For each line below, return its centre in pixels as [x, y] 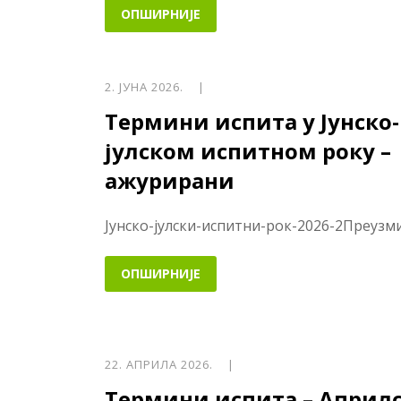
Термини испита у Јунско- [252, 121]
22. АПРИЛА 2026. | [170, 365]
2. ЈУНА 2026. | [155, 86]
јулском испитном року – [248, 150]
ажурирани [170, 180]
